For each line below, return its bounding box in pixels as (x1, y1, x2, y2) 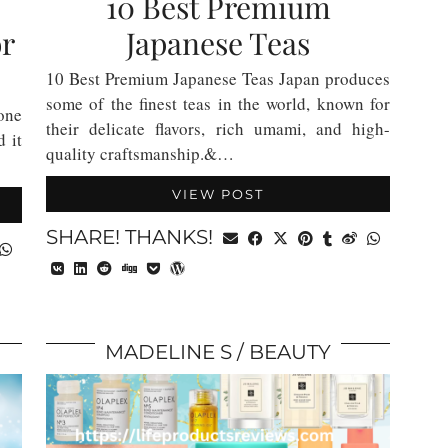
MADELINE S (105, 340, 232, 364)
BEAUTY (249, 340, 331, 364)
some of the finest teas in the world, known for (46, 92, 390, 115)
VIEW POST (172, 186, 264, 202)
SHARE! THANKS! (46, 225, 218, 249)
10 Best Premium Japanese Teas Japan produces (46, 67, 390, 90)
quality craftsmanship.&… (46, 142, 234, 165)
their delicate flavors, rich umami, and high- (46, 117, 390, 140)
